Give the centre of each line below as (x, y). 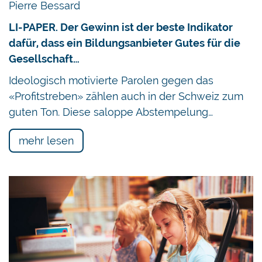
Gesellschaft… (44, 59)
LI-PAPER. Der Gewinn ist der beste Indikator (121, 27)
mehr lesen (46, 141)
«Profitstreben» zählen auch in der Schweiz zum (126, 96)
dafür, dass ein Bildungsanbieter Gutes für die (125, 43)
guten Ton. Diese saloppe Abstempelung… (111, 112)
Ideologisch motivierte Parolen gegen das (111, 81)
